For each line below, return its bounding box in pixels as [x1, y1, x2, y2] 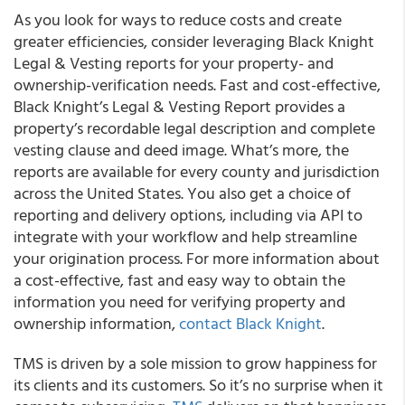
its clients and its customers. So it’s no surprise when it [14, 372, 383, 397]
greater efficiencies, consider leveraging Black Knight [14, 29, 374, 53]
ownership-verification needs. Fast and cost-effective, [14, 72, 381, 97]
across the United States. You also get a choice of [14, 181, 351, 205]
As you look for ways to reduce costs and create [14, 7, 342, 32]
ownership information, [14, 311, 179, 335]
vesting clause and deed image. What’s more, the [14, 137, 349, 162]
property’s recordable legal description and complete [14, 116, 375, 140]
